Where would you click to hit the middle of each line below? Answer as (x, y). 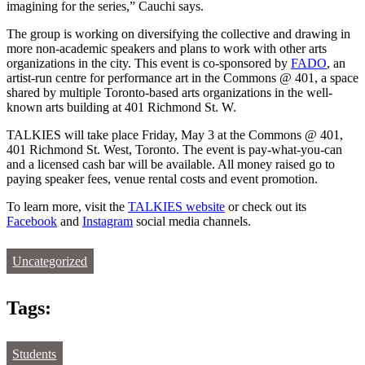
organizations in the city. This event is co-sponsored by (149, 64)
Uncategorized (50, 262)
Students (35, 354)
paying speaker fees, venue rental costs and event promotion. (162, 179)
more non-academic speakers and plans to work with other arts (167, 49)
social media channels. (192, 222)
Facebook (32, 222)
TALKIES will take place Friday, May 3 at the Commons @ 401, (175, 135)
